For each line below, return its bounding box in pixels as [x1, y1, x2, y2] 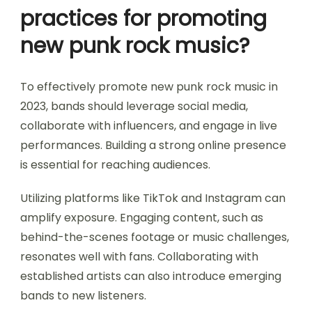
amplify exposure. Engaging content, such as [20, 209, 263, 226]
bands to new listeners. [20, 287, 146, 304]
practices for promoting [20, 3, 267, 33]
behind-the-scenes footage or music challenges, [20, 228, 289, 245]
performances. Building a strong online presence [20, 136, 286, 153]
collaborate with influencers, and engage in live [20, 117, 277, 134]
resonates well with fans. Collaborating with [20, 248, 258, 265]
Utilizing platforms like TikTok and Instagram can [20, 189, 286, 206]
